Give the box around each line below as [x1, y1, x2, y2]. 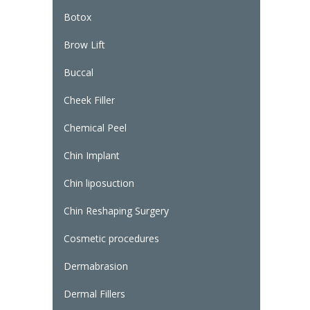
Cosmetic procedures [63, 232, 159, 246]
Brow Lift [63, 38, 105, 52]
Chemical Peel [63, 121, 127, 135]
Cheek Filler [63, 93, 115, 107]
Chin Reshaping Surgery [63, 204, 169, 218]
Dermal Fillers [63, 287, 125, 301]
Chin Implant [63, 149, 120, 163]
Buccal [63, 66, 93, 80]
